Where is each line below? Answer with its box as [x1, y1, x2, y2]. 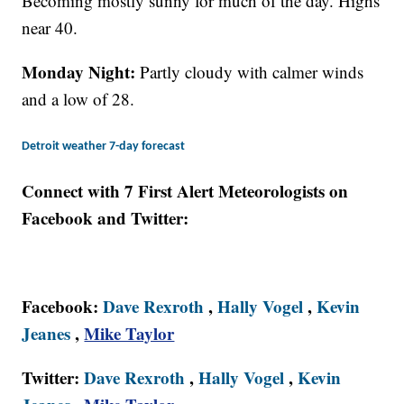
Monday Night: [22, 60, 141, 85]
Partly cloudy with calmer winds [140, 60, 364, 84]
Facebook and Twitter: [22, 206, 189, 231]
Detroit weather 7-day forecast [22, 140, 186, 154]
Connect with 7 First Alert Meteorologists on [22, 179, 349, 204]
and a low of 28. [22, 87, 135, 111]
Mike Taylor [84, 321, 175, 346]
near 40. [22, 16, 78, 40]
